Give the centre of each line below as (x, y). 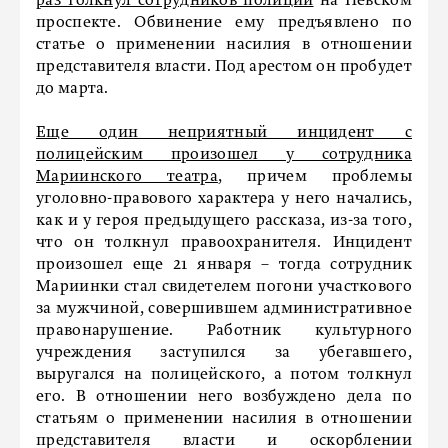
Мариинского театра (127, 177)
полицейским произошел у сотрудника (224, 155)
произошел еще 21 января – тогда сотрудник (224, 265)
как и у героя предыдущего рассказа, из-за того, (224, 221)
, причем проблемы (314, 177)
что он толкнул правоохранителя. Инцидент (224, 243)
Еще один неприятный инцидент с (224, 133)
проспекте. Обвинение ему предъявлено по (224, 23)
